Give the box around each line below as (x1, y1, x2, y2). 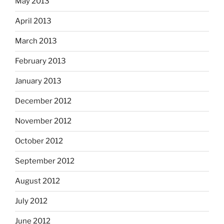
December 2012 (15, 96, 71, 106)
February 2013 (15, 56, 66, 66)
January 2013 (15, 76, 61, 86)
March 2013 (15, 36, 57, 46)
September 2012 (15, 156, 74, 166)
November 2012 (15, 116, 71, 126)
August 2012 (15, 176, 60, 186)
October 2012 (15, 136, 63, 146)
